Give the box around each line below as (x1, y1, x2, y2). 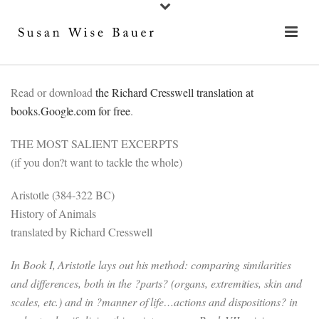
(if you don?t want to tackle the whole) (11, 155, 183, 169)
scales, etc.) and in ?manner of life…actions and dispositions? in (11, 294, 298, 309)
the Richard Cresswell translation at (95, 85, 253, 100)
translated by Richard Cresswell (11, 224, 152, 239)
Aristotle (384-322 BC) (11, 187, 115, 202)
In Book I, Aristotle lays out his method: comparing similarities (11, 257, 291, 272)
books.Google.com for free (11, 103, 130, 118)
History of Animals (11, 206, 97, 221)
